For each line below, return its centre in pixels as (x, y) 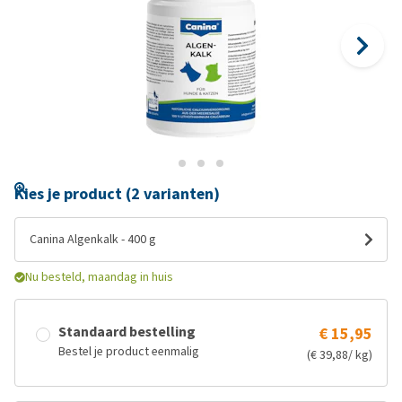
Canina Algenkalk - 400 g (93, 239)
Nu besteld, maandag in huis (99, 277)
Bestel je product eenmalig (129, 351)
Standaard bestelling (127, 332)
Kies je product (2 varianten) (117, 194)
